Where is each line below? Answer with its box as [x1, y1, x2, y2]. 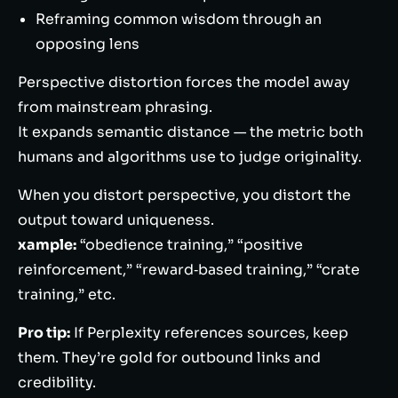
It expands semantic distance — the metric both [18, 123, 363, 141]
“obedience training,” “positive [76, 235, 303, 254]
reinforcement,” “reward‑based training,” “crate [18, 260, 360, 279]
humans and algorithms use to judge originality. [18, 147, 362, 166]
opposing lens [36, 35, 139, 53]
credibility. [18, 373, 96, 392]
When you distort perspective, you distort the [18, 186, 351, 204]
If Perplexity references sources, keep [70, 323, 348, 342]
